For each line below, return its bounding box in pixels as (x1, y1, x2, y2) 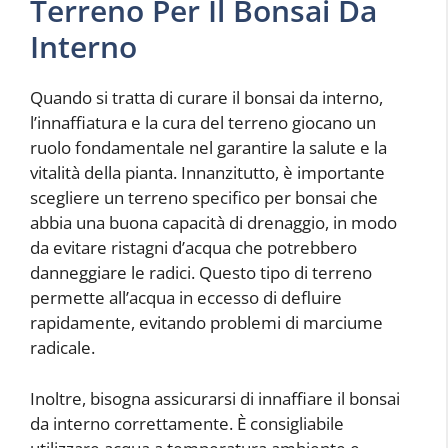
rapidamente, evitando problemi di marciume (30, 311, 383, 335)
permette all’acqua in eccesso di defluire (30, 286, 342, 310)
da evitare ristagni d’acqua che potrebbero (30, 236, 357, 260)
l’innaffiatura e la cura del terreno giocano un (30, 111, 376, 135)
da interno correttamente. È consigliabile (30, 411, 344, 435)
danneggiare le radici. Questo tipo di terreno (30, 261, 372, 285)
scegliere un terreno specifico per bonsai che (30, 186, 378, 210)
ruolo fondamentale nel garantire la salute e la (30, 136, 387, 160)
